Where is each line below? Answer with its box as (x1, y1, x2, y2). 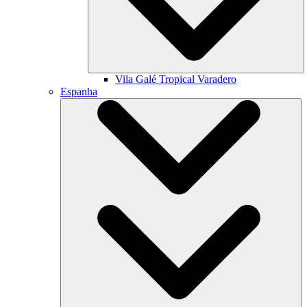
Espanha (60, 86, 97, 97)
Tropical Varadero (159, 73, 236, 85)
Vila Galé (115, 73, 159, 85)
